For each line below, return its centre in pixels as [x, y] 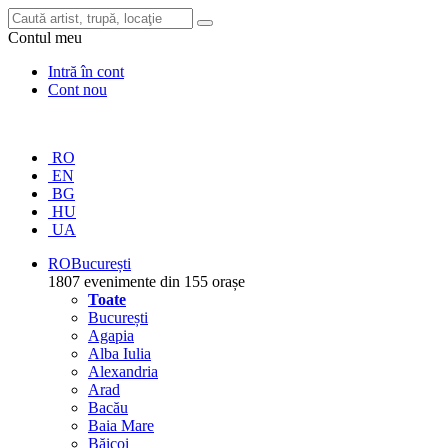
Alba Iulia [119, 353]
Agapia [111, 335]
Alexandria [123, 371]
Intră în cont [86, 71]
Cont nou [77, 89]
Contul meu [45, 37]
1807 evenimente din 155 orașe [146, 281]
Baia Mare [121, 425]
